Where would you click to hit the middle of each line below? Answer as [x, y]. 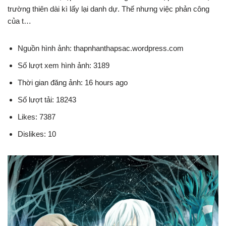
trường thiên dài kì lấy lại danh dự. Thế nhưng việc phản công [108, 9]
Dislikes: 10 [37, 134]
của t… [19, 21]
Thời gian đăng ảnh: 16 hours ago [73, 83]
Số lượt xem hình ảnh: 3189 [64, 66]
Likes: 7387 [37, 117]
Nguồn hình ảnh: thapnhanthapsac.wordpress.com [101, 48]
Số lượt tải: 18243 [47, 100]
